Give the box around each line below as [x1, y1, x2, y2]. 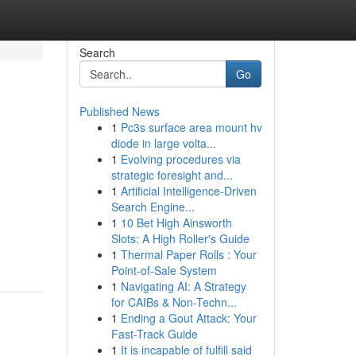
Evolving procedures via [120, 151, 241, 167]
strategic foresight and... [110, 167, 233, 183]
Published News [79, 103, 160, 119]
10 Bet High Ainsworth [120, 215, 232, 230]
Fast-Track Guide [110, 326, 198, 342]
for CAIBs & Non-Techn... [110, 294, 237, 310]
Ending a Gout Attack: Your [120, 310, 257, 326]
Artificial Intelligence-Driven [120, 183, 257, 199]
